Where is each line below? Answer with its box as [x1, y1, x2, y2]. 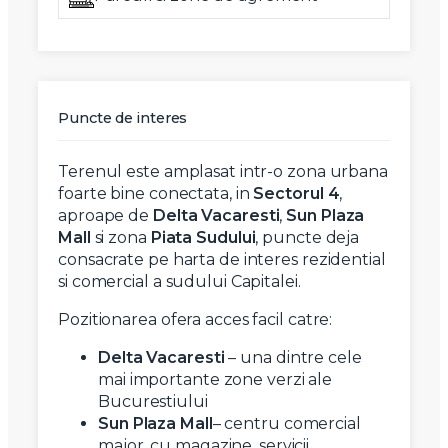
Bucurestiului [98, 392, 208, 412]
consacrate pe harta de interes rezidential [58, 250, 386, 270]
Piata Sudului [150, 228, 256, 248]
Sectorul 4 [253, 184, 340, 204]
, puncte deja [255, 228, 360, 248]
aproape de [58, 206, 153, 226]
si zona [90, 228, 151, 248]
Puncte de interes [58, 109, 188, 128]
